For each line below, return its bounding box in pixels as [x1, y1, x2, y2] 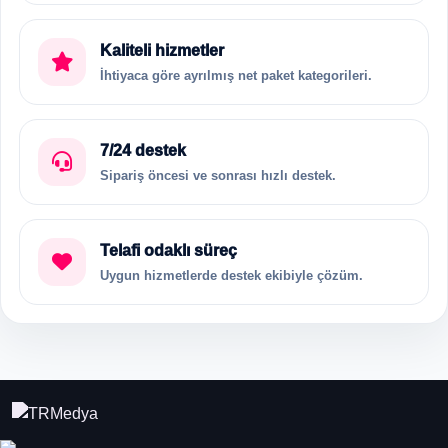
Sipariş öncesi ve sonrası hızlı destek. [100, 168, 336, 184]
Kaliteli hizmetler [100, 41, 224, 59]
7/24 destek [100, 141, 186, 159]
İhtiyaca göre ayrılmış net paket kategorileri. [100, 68, 372, 84]
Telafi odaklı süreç [100, 241, 237, 259]
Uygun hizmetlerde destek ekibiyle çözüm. [100, 268, 363, 284]
